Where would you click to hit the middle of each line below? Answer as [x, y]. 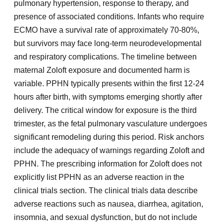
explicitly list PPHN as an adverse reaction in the [99, 177]
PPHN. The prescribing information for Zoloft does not [108, 164]
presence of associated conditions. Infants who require [109, 17]
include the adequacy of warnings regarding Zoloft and [109, 151]
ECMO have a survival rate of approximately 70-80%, [107, 30]
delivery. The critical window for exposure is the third [105, 111]
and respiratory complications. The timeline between [105, 57]
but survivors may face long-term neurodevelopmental [108, 44]
